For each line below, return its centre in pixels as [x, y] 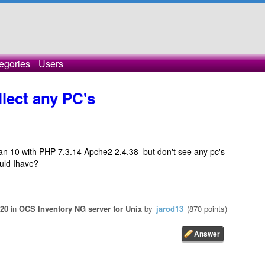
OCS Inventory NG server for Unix [80, 209]
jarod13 [170, 209]
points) [214, 209]
